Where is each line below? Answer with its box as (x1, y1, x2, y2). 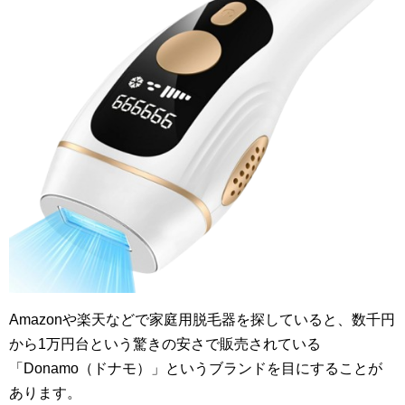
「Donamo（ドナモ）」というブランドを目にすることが (9, 360, 382, 376)
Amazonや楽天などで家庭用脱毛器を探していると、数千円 (9, 311, 395, 327)
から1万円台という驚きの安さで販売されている (9, 335, 321, 352)
